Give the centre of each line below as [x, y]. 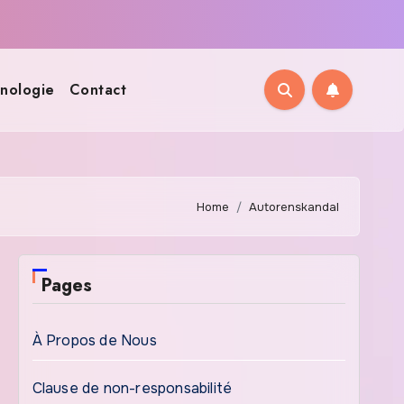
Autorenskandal [294, 207]
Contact [98, 89]
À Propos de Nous [94, 340]
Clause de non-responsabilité [132, 388]
